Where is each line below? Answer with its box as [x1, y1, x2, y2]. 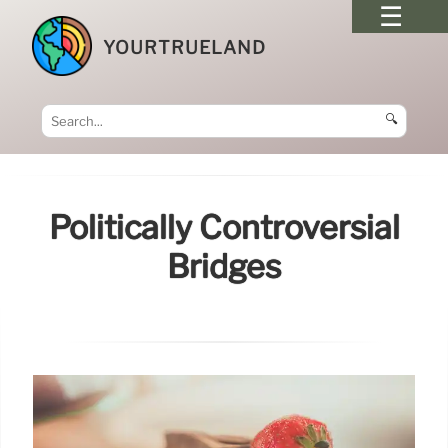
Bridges [167, 247, 281, 287]
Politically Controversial [48, 208, 400, 248]
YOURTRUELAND [103, 36, 267, 58]
